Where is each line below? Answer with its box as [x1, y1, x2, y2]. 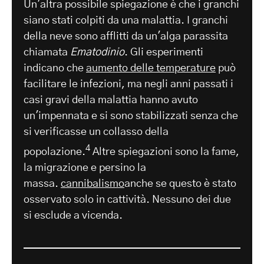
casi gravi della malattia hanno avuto [24, 94, 198, 105]
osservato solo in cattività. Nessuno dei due [24, 194, 231, 205]
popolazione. [24, 146, 85, 157]
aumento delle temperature [86, 62, 216, 74]
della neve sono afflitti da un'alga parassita [24, 31, 228, 42]
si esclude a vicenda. [24, 210, 123, 221]
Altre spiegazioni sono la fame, [90, 146, 239, 157]
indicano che [24, 62, 86, 74]
